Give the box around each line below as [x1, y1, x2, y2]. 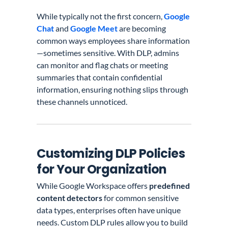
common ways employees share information [37, 36, 190, 46]
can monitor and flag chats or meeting [37, 60, 168, 70]
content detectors [37, 193, 103, 203]
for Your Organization [37, 161, 167, 178]
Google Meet [70, 23, 118, 34]
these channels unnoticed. [37, 97, 128, 107]
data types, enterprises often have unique [37, 205, 181, 215]
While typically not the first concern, [37, 11, 164, 21]
